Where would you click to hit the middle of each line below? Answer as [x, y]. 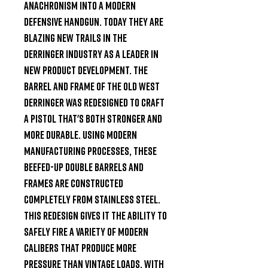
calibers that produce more [80, 247]
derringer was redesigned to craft [94, 102]
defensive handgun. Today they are [94, 21]
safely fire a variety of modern [86, 231]
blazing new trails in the [75, 37]
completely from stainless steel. [92, 199]
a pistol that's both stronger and [93, 118]
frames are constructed [74, 183]
